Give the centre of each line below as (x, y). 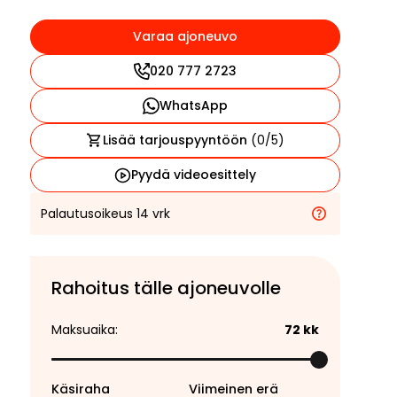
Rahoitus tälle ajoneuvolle (166, 288)
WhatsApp (193, 105)
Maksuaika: (85, 330)
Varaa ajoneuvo (185, 36)
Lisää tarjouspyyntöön (176, 140)
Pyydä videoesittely (193, 175)
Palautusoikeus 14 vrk (105, 213)
